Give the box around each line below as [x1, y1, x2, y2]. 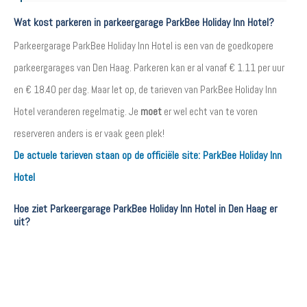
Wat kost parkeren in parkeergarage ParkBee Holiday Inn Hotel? [14, 15, 274, 29]
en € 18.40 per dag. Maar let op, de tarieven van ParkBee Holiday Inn [14, 83, 277, 96]
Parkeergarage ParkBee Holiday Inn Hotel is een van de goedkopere [14, 39, 273, 52]
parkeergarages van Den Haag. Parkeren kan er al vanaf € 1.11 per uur [14, 61, 284, 74]
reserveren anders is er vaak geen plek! [14, 127, 164, 140]
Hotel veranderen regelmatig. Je [14, 105, 140, 118]
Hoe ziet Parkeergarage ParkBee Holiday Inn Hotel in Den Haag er [14, 201, 278, 216]
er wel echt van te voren [162, 105, 258, 118]
